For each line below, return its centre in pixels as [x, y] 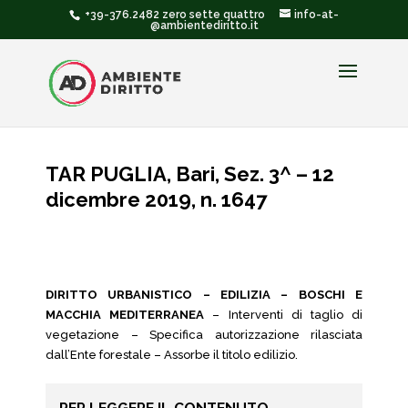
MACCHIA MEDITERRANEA [125, 315]
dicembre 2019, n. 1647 [156, 199]
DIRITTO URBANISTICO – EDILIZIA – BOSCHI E [204, 295]
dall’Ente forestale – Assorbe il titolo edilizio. [172, 355]
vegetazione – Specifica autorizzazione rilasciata [204, 335]
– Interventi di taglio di [284, 315]
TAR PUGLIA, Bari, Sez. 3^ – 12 [190, 174]
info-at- [316, 15]
